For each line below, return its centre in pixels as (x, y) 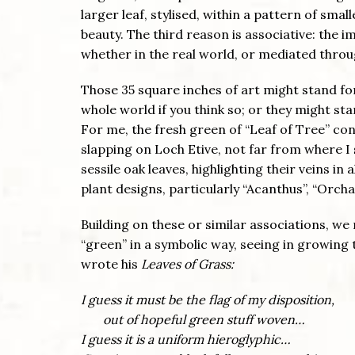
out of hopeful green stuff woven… (193, 320)
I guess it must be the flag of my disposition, (208, 300)
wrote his (111, 264)
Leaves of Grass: (187, 264)
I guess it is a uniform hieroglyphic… (186, 340)
